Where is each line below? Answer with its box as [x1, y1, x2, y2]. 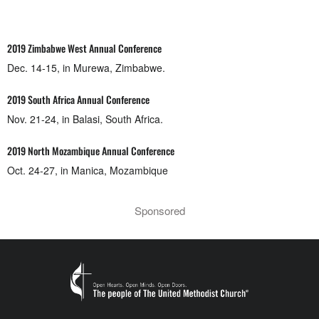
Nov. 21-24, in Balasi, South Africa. [7, 112, 163, 126]
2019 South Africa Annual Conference [7, 92, 150, 107]
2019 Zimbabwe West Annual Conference [7, 41, 162, 56]
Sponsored [134, 203, 185, 218]
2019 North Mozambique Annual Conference [7, 143, 174, 158]
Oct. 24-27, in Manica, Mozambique [7, 163, 168, 177]
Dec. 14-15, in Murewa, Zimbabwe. [7, 61, 165, 75]
